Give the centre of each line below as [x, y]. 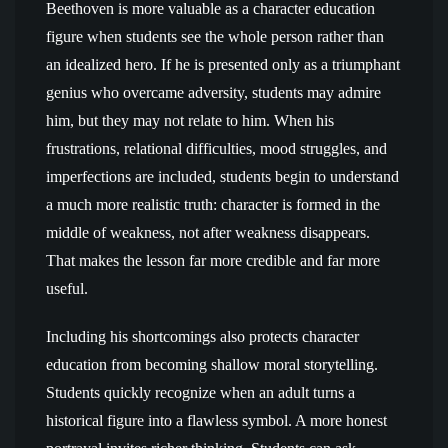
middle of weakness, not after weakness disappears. [208, 232]
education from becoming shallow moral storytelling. [212, 364]
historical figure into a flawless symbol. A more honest [216, 420]
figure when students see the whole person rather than [215, 36]
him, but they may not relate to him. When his [190, 120]
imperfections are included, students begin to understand [222, 176]
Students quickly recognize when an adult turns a [200, 392]
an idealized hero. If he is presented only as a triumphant [223, 64]
